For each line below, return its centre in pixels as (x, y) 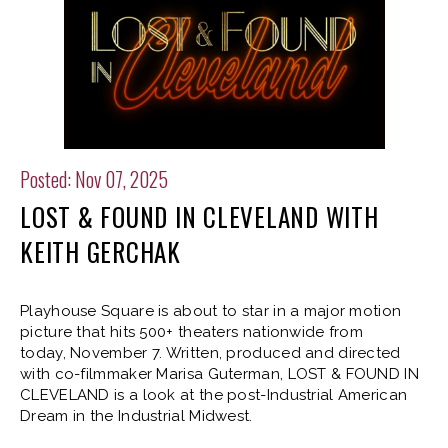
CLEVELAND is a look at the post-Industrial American (214, 394)
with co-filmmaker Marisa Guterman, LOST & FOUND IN (219, 373)
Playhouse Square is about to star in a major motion (211, 310)
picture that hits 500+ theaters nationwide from (192, 331)
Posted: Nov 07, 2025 (94, 178)
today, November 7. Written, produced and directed (210, 352)
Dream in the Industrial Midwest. (136, 415)
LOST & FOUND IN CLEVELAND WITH (199, 216)
